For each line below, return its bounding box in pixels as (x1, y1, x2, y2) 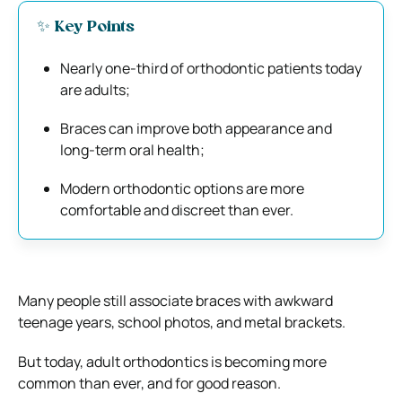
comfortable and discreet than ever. (60, 199, 293, 220)
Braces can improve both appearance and (60, 118, 332, 138)
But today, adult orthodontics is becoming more (18, 351, 327, 371)
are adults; (60, 79, 130, 100)
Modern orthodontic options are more (60, 178, 304, 198)
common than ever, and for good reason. (18, 372, 281, 393)
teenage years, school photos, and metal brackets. (18, 311, 345, 332)
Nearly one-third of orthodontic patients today (60, 57, 362, 78)
